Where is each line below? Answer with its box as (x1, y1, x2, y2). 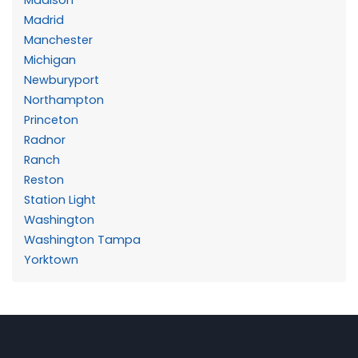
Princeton (24, 111, 78, 128)
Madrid (24, 11, 64, 28)
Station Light (24, 191, 96, 208)
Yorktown (24, 251, 78, 268)
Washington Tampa (24, 231, 141, 248)
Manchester (24, 31, 93, 48)
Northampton (24, 91, 104, 108)
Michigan (24, 51, 76, 68)
